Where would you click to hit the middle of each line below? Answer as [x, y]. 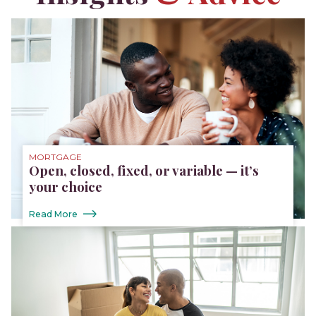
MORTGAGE [56, 157]
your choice [66, 186]
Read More [54, 214]
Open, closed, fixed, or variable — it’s [144, 170]
